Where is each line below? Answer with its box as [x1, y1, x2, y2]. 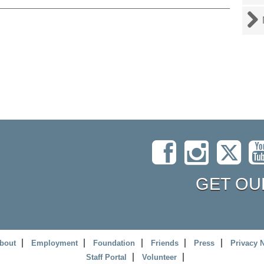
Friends [150, 239, 179, 248]
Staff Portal [85, 253, 127, 262]
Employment [31, 239, 78, 248]
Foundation [93, 239, 136, 248]
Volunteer [142, 253, 177, 262]
